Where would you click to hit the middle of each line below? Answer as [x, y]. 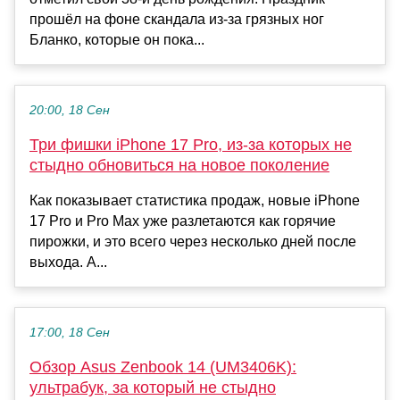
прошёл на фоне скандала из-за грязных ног [177, 19]
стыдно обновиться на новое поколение [179, 165]
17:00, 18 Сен [70, 332]
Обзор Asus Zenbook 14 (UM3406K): [163, 367]
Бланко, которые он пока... [117, 39]
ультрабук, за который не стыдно [153, 387]
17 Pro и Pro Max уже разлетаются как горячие [183, 221]
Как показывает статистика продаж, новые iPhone [195, 200]
